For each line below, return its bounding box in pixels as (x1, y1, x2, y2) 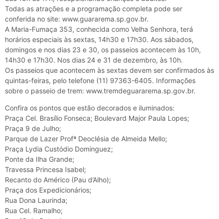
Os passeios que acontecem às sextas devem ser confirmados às (5, 66, 214, 75)
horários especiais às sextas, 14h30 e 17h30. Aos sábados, (5, 35, 194, 44)
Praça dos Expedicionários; (5, 186, 91, 195)
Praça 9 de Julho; (5, 124, 61, 133)
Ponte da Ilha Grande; (5, 155, 74, 164)
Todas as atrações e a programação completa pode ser (5, 4, 182, 13)
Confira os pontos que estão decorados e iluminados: (5, 104, 175, 112)
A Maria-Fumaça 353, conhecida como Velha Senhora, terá (5, 25, 193, 34)
